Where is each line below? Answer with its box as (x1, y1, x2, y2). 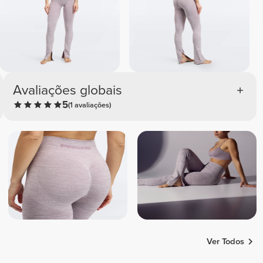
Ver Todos (207, 236, 245, 247)
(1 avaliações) (68, 100, 112, 110)
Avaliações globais (13, 82, 123, 99)
